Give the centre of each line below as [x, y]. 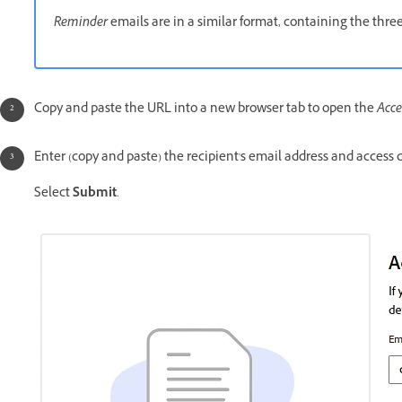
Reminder [81, 24]
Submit [95, 195]
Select [53, 195]
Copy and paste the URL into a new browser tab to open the [205, 110]
